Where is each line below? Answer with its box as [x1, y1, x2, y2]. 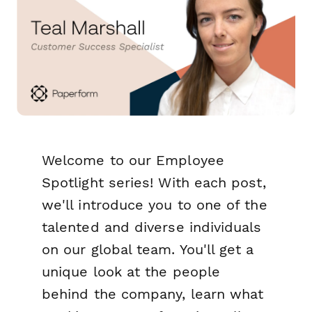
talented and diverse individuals [42, 219, 262, 236]
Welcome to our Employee [42, 152, 224, 169]
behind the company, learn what [42, 286, 264, 303]
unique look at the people [42, 263, 221, 281]
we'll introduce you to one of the [42, 196, 267, 214]
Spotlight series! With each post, [42, 174, 266, 192]
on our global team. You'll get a [42, 241, 254, 258]
